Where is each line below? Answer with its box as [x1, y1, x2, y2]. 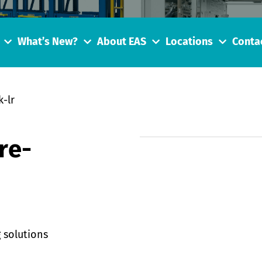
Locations [166, 37, 213, 48]
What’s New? [18, 37, 78, 48]
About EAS [97, 37, 146, 48]
